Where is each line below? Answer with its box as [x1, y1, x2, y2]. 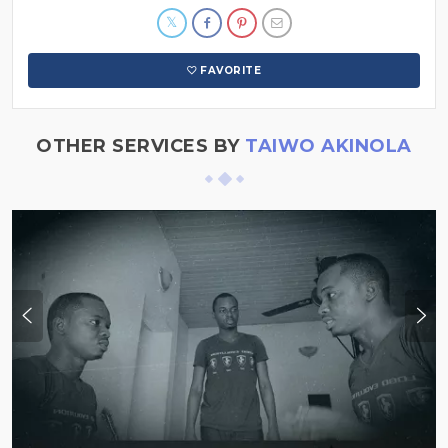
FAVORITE [200, 64, 262, 78]
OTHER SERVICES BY [36, 135, 246, 158]
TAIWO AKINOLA [245, 135, 412, 158]
